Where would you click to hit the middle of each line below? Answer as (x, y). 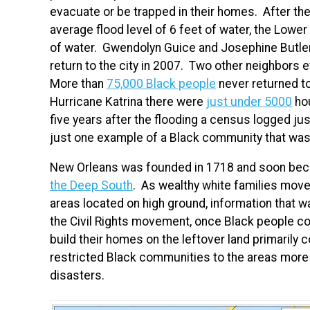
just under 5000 (249, 101)
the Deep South (91, 186)
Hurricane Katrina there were (128, 101)
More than (78, 83)
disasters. (77, 276)
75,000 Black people (161, 83)
